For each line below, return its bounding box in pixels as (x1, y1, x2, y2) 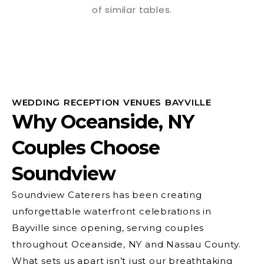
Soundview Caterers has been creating (12, 189, 202, 201)
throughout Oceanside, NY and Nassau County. (12, 239, 241, 250)
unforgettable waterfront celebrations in (12, 206, 212, 217)
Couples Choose (12, 136, 160, 160)
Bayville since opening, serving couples (12, 222, 204, 234)
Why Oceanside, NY (12, 110, 194, 134)
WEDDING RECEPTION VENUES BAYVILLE (12, 97, 212, 108)
